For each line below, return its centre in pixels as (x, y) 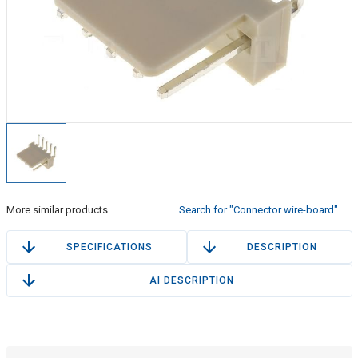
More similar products (57, 210)
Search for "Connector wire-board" (259, 210)
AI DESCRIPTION (192, 281)
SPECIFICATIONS (109, 247)
